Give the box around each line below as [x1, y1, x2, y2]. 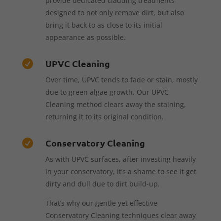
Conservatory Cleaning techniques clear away [45, 210, 196, 220]
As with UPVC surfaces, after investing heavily [45, 154, 196, 164]
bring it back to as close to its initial [45, 20, 162, 30]
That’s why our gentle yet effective [45, 198, 157, 208]
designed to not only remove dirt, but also [45, 7, 184, 17]
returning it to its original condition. [45, 111, 164, 121]
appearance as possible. [45, 32, 126, 42]
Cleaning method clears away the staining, [45, 99, 186, 109]
